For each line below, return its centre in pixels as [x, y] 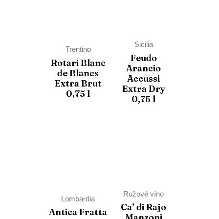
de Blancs [78, 73]
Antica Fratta [78, 212]
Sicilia [143, 44]
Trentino [78, 49]
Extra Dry [143, 88]
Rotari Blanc [78, 63]
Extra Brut [78, 83]
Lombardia [78, 198]
